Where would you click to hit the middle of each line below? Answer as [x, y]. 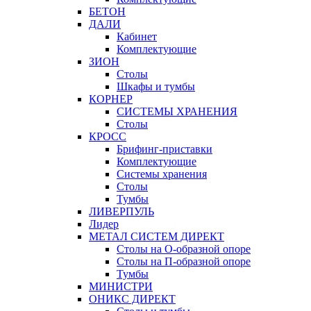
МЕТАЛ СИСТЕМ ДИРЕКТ [157, 237]
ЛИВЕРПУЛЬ [121, 212]
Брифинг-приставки [165, 149]
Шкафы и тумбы [156, 87]
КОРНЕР [111, 99]
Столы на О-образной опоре [184, 249]
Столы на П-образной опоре [184, 262]
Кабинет [137, 37]
